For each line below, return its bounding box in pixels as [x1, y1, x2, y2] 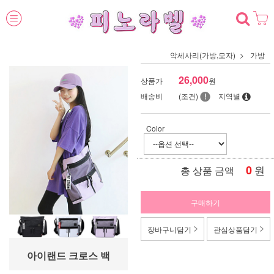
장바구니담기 [147, 224, 191, 235]
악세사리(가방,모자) [170, 50, 235, 60]
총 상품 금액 [180, 163, 234, 177]
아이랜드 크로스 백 [27, 248, 110, 263]
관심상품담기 [213, 224, 258, 235]
